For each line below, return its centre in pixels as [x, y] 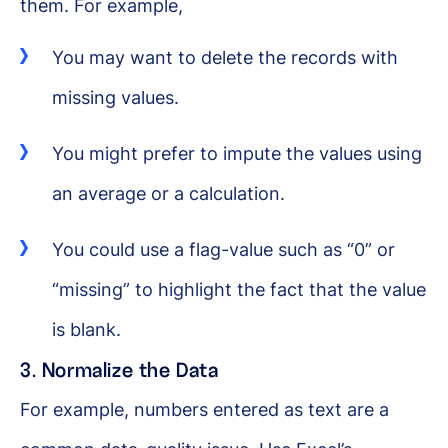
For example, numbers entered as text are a [204, 409]
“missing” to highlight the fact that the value [239, 289]
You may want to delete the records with [225, 57]
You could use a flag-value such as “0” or [223, 249]
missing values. [115, 97]
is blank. [86, 329]
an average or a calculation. [168, 193]
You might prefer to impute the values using [237, 153]
